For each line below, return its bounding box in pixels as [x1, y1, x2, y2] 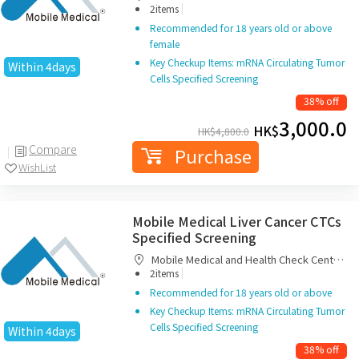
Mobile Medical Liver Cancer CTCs [132, 212, 342, 231]
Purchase [174, 143, 252, 168]
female [150, 37, 179, 50]
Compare [29, 140, 77, 157]
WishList [18, 159, 56, 175]
